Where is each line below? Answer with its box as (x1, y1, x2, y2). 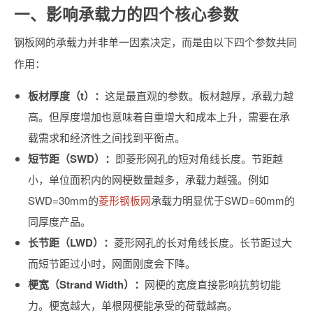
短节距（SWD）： (28, 151, 115, 166)
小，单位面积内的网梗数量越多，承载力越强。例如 (28, 172, 269, 187)
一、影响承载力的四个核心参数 (14, 3, 239, 25)
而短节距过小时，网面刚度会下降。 (28, 256, 196, 270)
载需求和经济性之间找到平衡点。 (28, 130, 185, 145)
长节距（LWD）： (28, 235, 114, 250)
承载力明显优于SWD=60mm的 (151, 193, 295, 208)
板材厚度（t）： (28, 88, 105, 103)
